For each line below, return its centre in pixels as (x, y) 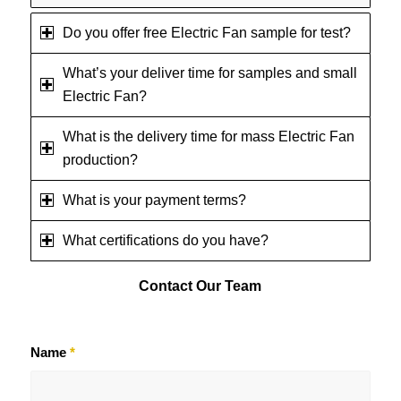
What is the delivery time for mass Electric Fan (208, 136)
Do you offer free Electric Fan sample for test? (206, 32)
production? (100, 159)
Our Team (227, 286)
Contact (166, 286)
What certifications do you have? (165, 240)
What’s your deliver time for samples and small (209, 73)
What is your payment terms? (154, 200)
